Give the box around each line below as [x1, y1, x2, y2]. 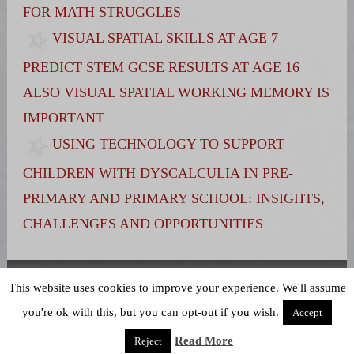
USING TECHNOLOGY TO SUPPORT [51, 136, 284, 153]
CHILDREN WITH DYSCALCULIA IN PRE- [22, 164, 293, 181]
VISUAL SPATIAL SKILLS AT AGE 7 [51, 30, 278, 47]
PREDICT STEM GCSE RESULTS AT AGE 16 [22, 58, 299, 75]
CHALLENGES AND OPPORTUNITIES [22, 215, 263, 232]
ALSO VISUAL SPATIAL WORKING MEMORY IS [22, 84, 330, 100]
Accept [292, 307, 322, 318]
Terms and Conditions [38, 280, 165, 296]
